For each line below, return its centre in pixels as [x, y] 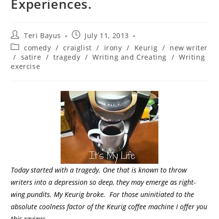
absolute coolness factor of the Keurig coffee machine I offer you [109, 207]
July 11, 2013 [107, 35]
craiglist [77, 48]
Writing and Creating [130, 57]
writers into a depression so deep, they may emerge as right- [103, 182]
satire [31, 57]
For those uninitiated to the [152, 194]
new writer [188, 48]
